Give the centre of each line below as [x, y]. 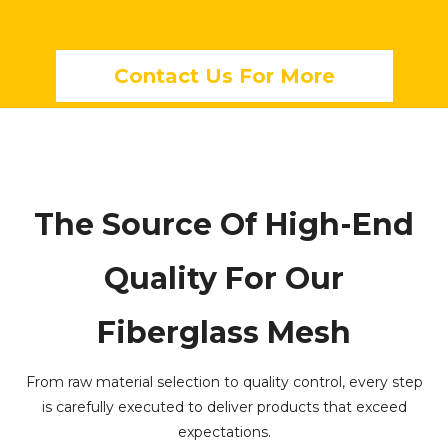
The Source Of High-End [224, 225]
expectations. [224, 432]
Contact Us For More [224, 76]
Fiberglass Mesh [224, 333]
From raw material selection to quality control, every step [224, 382]
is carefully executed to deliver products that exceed [224, 407]
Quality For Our [224, 279]
